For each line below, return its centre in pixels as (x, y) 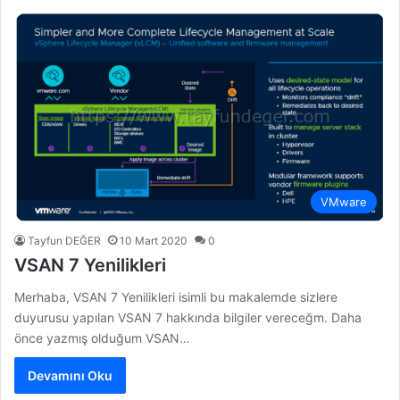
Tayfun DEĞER (64, 240)
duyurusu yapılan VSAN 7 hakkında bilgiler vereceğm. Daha (188, 317)
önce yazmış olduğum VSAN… (102, 337)
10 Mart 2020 (154, 240)
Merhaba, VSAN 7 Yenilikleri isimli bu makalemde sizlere (176, 296)
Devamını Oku (70, 375)
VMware (344, 201)
